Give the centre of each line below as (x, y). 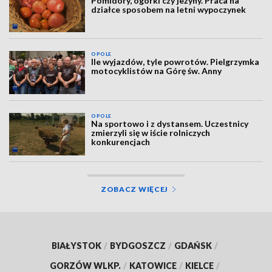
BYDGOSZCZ (138, 246)
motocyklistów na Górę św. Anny (157, 71)
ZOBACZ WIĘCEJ (134, 189)
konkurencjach (121, 141)
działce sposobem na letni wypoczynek (169, 9)
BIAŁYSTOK (76, 246)
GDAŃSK (193, 246)
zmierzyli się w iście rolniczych (151, 132)
